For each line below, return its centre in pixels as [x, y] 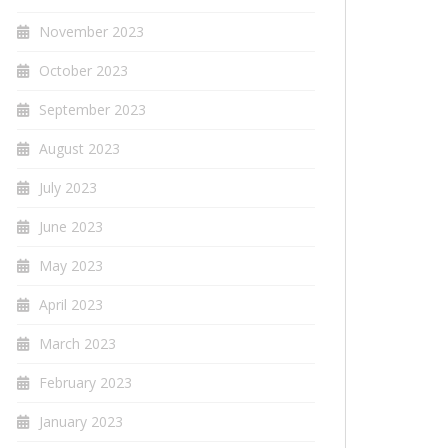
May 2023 [71, 266]
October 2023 [83, 71]
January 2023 [81, 422]
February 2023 [85, 383]
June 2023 [71, 227]
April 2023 [71, 305]
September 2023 [92, 110]
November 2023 [91, 32]
